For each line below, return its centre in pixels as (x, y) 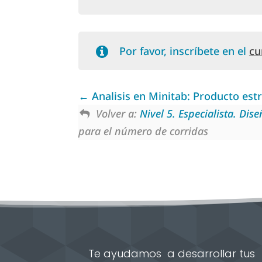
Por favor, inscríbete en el (184, 51)
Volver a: (118, 114)
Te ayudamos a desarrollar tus (172, 253)
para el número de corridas (144, 131)
